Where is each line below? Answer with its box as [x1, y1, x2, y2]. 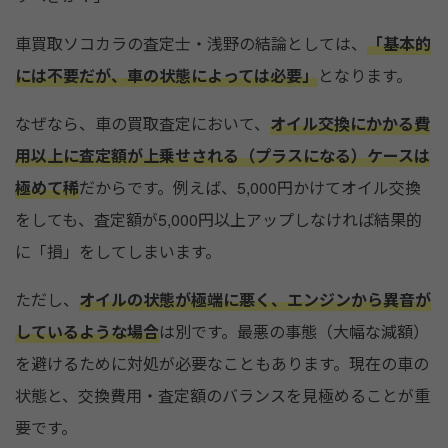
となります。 [318, 64, 412, 88]
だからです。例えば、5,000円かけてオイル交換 [79, 176, 421, 200]
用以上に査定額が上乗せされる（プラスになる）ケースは [15, 144, 430, 168]
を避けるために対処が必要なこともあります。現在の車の [15, 352, 429, 376]
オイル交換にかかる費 [270, 112, 430, 136]
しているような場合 [15, 320, 159, 344]
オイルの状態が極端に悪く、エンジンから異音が [79, 288, 431, 312]
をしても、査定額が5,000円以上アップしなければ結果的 [15, 208, 422, 232]
